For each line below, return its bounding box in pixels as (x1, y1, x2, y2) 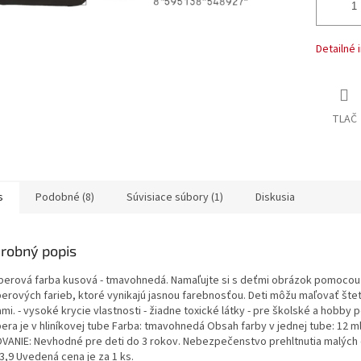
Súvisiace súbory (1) (127, 189, 223, 205)
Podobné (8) (35, 189, 94, 205)
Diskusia (255, 189, 295, 205)
